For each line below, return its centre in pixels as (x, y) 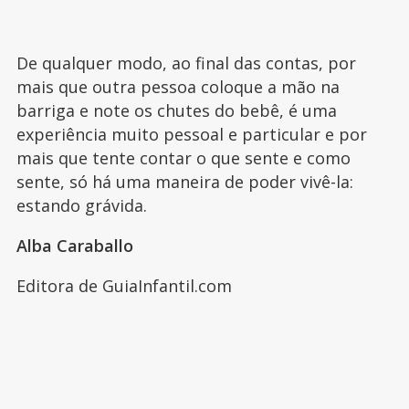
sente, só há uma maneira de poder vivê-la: (184, 181)
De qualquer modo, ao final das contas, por (186, 63)
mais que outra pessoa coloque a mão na (178, 86)
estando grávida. (84, 205)
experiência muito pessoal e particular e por (191, 134)
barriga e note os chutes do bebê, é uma (176, 110)
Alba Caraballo (74, 245)
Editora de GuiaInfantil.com (124, 285)
